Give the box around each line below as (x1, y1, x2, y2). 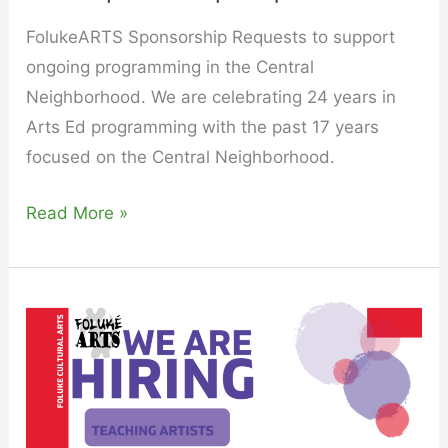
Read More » (26, 202, 129, 223)
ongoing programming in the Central (26, 57, 315, 78)
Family (25, 387, 78, 408)
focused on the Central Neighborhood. (26, 147, 336, 168)
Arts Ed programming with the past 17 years (26, 117, 380, 138)
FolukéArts (25, 357, 112, 378)
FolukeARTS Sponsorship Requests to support (26, 27, 396, 48)
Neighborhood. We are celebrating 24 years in (26, 87, 397, 108)
